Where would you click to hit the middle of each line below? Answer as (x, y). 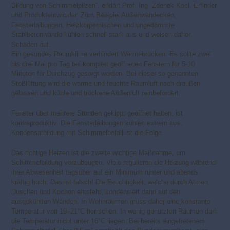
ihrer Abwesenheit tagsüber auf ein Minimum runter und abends (105, 172)
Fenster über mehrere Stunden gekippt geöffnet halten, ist (97, 113)
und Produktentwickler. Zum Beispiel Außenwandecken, (94, 15)
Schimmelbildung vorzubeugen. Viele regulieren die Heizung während (114, 163)
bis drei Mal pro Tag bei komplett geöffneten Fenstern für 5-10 (103, 64)
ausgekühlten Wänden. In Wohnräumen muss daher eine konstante (111, 202)
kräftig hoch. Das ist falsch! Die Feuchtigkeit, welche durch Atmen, (111, 182)
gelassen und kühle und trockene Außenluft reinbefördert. (96, 93)
